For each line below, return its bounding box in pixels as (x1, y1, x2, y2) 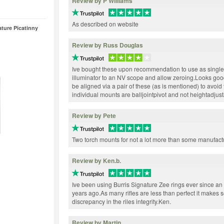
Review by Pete (72, 111, 116, 120)
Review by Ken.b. (72, 156, 121, 165)
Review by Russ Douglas (72, 40, 143, 50)
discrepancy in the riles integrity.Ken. (72, 197, 171, 205)
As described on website (72, 19, 138, 28)
